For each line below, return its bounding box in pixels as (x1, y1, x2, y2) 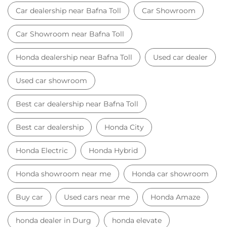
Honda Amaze (150, 188, 200, 198)
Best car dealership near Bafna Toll (16, 95, 138, 104)
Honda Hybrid (89, 141, 138, 151)
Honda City (104, 118, 144, 128)
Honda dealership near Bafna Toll (16, 48, 132, 58)
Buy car (16, 188, 43, 198)
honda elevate (112, 211, 162, 221)
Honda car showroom (132, 165, 209, 174)
